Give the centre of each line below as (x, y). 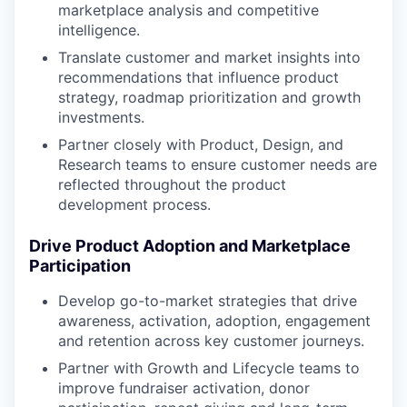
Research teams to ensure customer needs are (218, 164)
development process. (134, 204)
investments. (101, 117)
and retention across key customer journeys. (211, 340)
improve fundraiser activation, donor (184, 387)
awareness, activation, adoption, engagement (214, 320)
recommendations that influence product (199, 77)
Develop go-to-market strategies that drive (208, 300)
